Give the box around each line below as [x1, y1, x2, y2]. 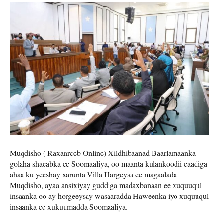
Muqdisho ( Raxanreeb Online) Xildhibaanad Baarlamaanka [10, 148, 196, 158]
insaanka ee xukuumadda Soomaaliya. [10, 201, 128, 212]
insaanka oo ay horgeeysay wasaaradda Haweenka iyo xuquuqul [10, 191, 209, 201]
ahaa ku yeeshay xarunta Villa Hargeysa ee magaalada [10, 169, 177, 180]
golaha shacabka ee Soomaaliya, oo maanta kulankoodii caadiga [10, 158, 207, 169]
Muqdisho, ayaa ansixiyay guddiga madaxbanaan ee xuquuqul [10, 180, 202, 191]
